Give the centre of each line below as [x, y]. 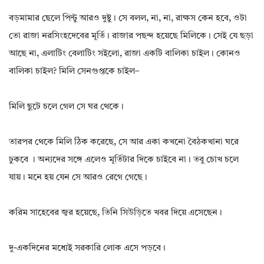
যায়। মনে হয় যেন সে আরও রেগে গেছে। [78, 178]
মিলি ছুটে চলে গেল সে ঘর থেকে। [66, 107]
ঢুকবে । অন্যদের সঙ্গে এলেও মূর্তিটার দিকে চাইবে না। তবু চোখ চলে [124, 160]
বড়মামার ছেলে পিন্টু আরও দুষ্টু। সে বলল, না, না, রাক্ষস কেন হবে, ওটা [128, 19]
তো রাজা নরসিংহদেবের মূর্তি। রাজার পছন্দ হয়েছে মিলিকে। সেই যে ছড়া [131, 37]
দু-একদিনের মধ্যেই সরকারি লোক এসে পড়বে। [87, 249]
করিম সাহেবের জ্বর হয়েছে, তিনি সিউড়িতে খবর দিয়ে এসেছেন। [115, 213]
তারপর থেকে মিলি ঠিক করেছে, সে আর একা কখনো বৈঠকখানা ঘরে [124, 143]
